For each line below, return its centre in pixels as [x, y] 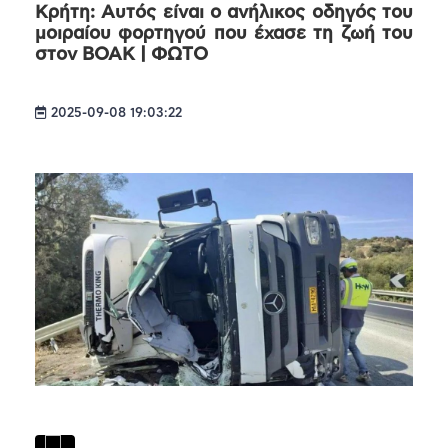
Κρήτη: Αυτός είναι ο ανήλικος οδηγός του [224, 13]
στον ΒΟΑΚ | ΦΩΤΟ [121, 55]
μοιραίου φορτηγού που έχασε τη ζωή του [224, 34]
